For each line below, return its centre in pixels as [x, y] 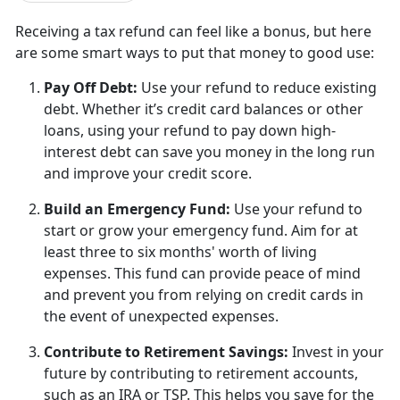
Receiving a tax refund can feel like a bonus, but [178, 31]
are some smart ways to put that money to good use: [196, 52]
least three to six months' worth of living [180, 251]
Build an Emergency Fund [135, 208]
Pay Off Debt [88, 87]
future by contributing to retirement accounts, [201, 373]
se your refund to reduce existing [264, 87]
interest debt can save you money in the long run [209, 151]
